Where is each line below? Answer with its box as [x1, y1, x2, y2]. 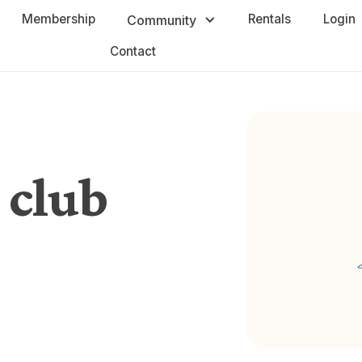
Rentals [248, 11, 292, 27]
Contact [110, 44, 157, 59]
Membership [21, 11, 95, 27]
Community [127, 12, 197, 28]
